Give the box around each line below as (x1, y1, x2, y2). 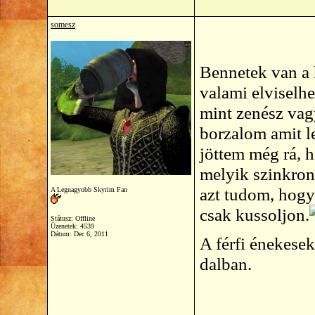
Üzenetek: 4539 (51, 222, 94, 230)
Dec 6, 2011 (74, 230, 108, 238)
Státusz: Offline (51, 214, 95, 222)
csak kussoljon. (200, 205, 309, 224)
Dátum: (51, 230, 74, 238)
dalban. (200, 254, 252, 274)
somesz (51, 20, 75, 30)
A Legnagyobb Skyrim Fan (51, 186, 127, 193)
